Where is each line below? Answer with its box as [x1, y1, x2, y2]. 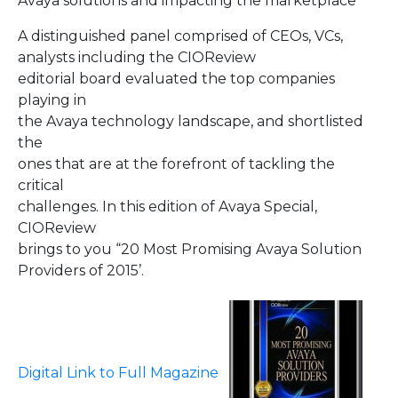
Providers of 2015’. [18, 262, 144, 280]
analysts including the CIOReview [18, 49, 256, 67]
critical [18, 177, 64, 195]
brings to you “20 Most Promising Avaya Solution [18, 241, 362, 259]
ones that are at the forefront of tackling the [18, 155, 335, 173]
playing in [18, 92, 86, 109]
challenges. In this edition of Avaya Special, [18, 198, 317, 216]
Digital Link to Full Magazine [18, 363, 219, 381]
